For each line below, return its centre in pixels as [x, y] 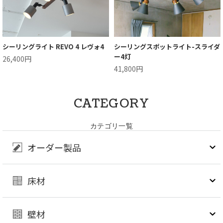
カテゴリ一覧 [111, 126]
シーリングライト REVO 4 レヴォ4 [53, 47]
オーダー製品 [54, 148]
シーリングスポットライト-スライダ [167, 47]
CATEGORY [111, 104]
